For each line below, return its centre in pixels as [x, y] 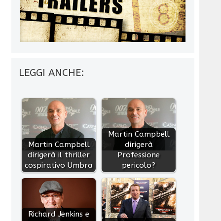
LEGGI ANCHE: [52, 73]
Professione [139, 155]
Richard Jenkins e [59, 214]
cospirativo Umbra [59, 165]
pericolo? [139, 165]
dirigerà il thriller [59, 155]
